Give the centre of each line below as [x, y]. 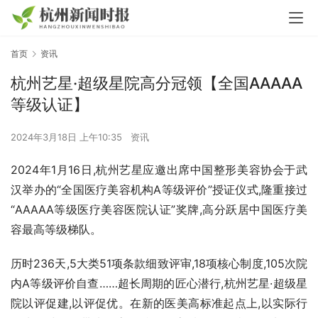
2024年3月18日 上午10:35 [68, 137]
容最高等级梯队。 [56, 230]
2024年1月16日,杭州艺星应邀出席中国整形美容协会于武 [159, 170]
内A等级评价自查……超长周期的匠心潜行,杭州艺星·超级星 [159, 284]
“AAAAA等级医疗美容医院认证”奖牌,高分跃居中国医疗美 [159, 210]
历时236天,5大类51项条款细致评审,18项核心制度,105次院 [159, 264]
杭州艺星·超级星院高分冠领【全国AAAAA [157, 83]
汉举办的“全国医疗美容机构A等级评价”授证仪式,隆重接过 [159, 190]
